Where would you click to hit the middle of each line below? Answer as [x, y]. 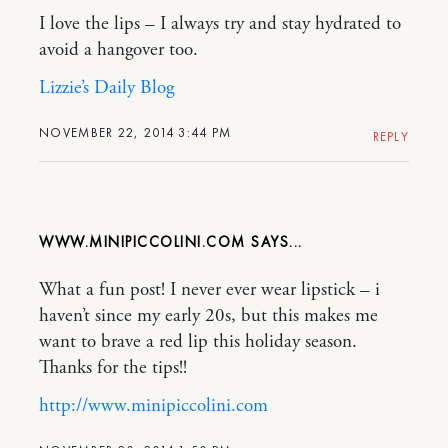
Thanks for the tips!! [113, 368]
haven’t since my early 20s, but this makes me [208, 316]
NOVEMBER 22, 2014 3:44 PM [135, 133]
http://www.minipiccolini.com [153, 406]
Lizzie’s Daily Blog [106, 88]
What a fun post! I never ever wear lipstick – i [209, 290]
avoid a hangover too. [118, 50]
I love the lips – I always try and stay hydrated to [220, 24]
